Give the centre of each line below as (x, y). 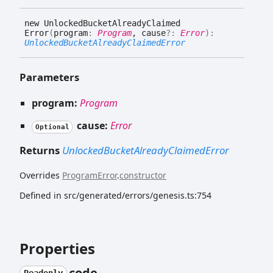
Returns (41, 151)
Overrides (41, 175)
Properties (57, 249)
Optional (52, 127)
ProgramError (90, 175)
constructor (143, 175)
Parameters (49, 77)
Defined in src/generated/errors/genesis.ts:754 (115, 196)
